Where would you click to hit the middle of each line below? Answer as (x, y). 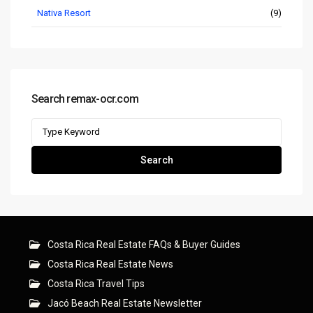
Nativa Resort (64, 13)
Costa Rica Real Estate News (110, 264)
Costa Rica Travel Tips (96, 283)
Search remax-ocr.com (85, 99)
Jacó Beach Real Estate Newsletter (125, 303)
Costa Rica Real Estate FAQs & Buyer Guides (144, 244)
